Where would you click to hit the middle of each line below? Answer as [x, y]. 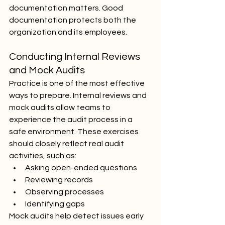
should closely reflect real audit [67, 144]
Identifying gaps [55, 204]
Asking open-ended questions [81, 168]
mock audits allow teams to [61, 107]
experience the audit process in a [72, 120]
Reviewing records [59, 180]
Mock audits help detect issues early [77, 216]
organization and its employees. [68, 32]
